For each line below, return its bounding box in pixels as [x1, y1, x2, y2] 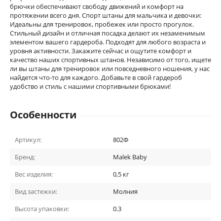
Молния [113, 186, 138, 196]
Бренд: [15, 152, 35, 161]
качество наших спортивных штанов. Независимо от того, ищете [10, 55, 211, 64]
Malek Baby [113, 152, 147, 161]
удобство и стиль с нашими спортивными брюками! [10, 81, 171, 91]
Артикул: [15, 135, 41, 144]
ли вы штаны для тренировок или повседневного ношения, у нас [10, 64, 210, 73]
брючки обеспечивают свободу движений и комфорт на [10, 1, 184, 11]
